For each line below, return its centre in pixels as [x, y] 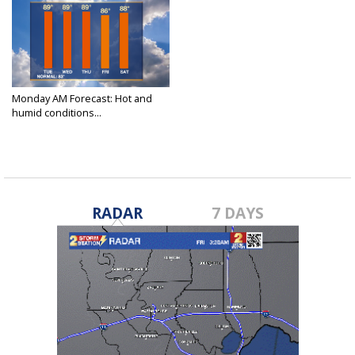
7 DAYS [238, 213]
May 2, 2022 [36, 125]
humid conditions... [57, 113]
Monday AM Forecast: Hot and [82, 99]
